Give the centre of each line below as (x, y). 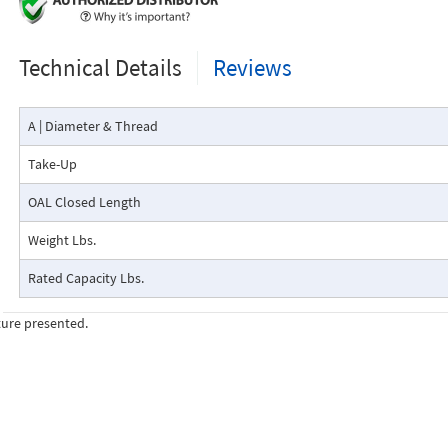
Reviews (252, 67)
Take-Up (52, 164)
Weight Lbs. (61, 240)
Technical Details (100, 67)
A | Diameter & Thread (92, 126)
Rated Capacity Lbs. (85, 278)
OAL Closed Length (84, 202)
